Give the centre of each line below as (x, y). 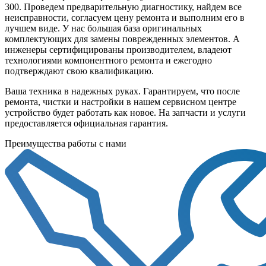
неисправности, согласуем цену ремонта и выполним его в (125, 17)
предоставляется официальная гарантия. (86, 123)
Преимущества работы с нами (66, 143)
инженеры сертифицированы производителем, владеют (118, 49)
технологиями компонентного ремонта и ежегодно (108, 60)
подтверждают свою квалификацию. (79, 71)
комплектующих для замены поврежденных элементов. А (122, 39)
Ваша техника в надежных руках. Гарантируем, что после (122, 91)
